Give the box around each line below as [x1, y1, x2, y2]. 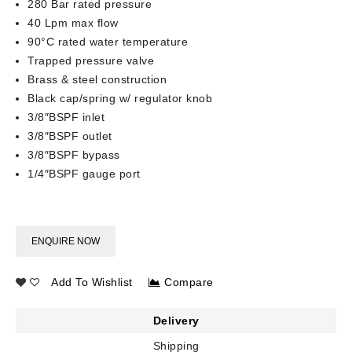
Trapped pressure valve [27, 54, 154, 68]
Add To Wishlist [51, 276, 133, 289]
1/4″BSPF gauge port [27, 167, 141, 181]
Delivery [152, 314, 200, 328]
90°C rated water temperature [27, 35, 188, 49]
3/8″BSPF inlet [27, 111, 104, 124]
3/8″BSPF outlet [27, 130, 112, 143]
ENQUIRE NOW [31, 236, 100, 247]
